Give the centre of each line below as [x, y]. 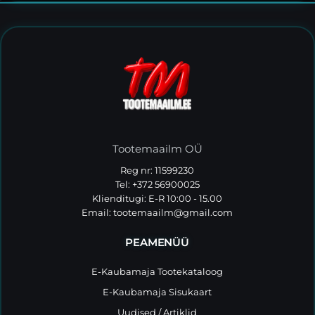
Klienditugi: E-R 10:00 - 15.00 [157, 198]
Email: [98, 212]
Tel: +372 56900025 [157, 184]
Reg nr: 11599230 [157, 170]
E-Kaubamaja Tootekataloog [157, 271]
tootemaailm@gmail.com [173, 212]
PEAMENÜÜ [157, 242]
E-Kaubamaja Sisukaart [157, 291]
